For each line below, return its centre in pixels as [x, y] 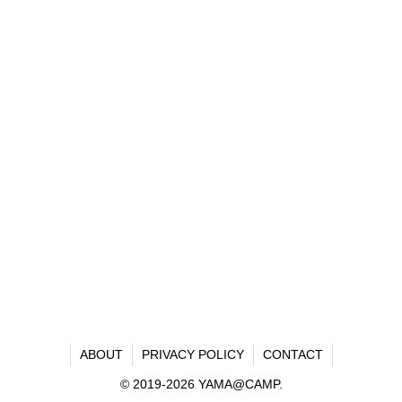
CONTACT [293, 354]
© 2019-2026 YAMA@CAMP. [201, 384]
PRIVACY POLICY [192, 354]
